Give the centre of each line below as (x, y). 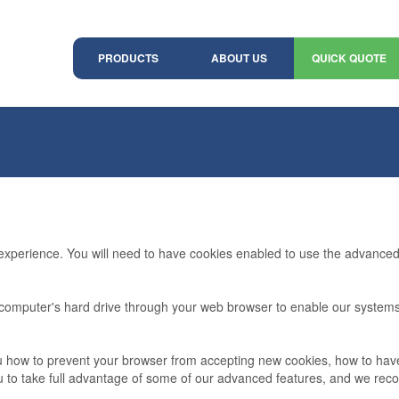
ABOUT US (239, 58)
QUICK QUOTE (349, 58)
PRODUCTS (128, 58)
